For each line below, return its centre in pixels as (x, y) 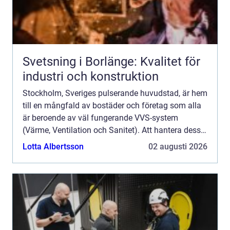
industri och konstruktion (91, 77)
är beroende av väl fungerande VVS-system (100, 118)
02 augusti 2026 (178, 147)
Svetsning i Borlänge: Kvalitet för (111, 62)
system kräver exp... (58, 143)
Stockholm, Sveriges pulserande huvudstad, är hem (115, 93)
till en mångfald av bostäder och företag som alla (112, 106)
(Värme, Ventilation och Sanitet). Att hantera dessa (114, 130)
